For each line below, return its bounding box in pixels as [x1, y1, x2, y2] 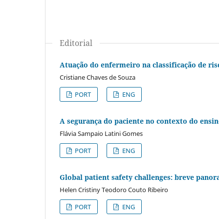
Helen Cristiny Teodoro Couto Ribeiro [60, 185, 168, 194]
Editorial [60, 37, 92, 48]
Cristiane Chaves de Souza [60, 72, 135, 82]
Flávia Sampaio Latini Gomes [60, 129, 143, 138]
